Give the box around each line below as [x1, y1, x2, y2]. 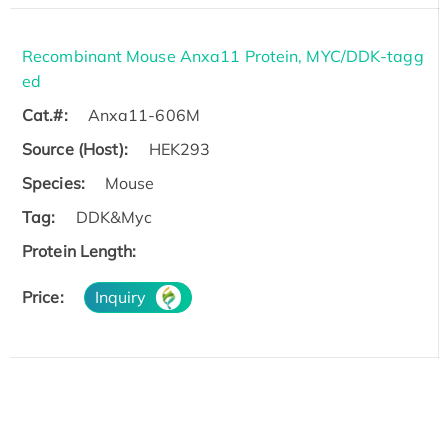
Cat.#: [22, 105, 68, 126]
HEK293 [148, 139, 211, 160]
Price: [22, 287, 64, 308]
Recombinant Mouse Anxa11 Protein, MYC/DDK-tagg [22, 46, 424, 67]
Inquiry [94, 287, 147, 308]
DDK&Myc [75, 207, 153, 228]
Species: [22, 173, 85, 194]
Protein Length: [22, 241, 137, 262]
